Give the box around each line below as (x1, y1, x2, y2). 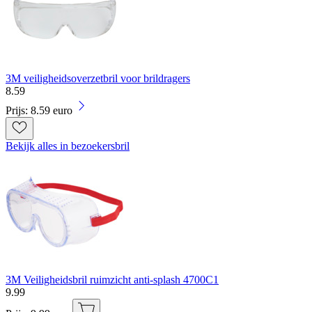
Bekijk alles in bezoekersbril (6, 139, 130, 152)
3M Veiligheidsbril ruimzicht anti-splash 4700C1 (6, 273, 219, 286)
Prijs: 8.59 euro (6, 104, 72, 116)
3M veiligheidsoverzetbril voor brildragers (6, 72, 190, 84)
